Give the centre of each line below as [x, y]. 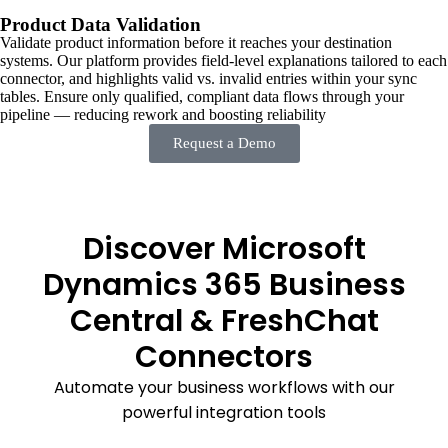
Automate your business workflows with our [224, 387]
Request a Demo [224, 142]
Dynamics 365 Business [224, 284]
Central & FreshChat [224, 320]
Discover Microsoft [224, 248]
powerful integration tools [224, 412]
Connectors [224, 356]
